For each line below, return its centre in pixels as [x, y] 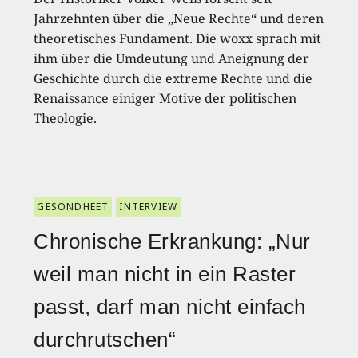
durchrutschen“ [105, 339]
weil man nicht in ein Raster [165, 274]
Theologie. [66, 118]
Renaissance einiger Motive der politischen [165, 98]
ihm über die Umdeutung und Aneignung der [172, 58]
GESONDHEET [73, 206]
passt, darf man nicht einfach [170, 306]
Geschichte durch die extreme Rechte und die [173, 78]
